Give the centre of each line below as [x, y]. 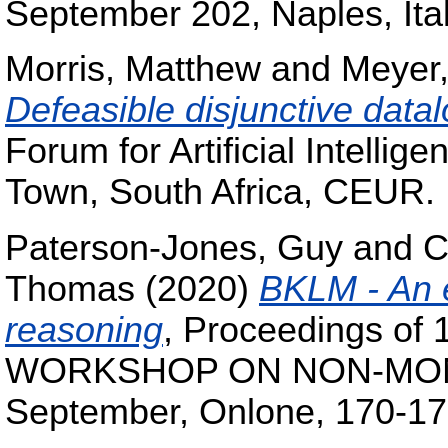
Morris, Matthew [133, 69]
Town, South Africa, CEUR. [220, 192]
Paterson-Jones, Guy [174, 247]
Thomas [70, 288]
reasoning [84, 329]
